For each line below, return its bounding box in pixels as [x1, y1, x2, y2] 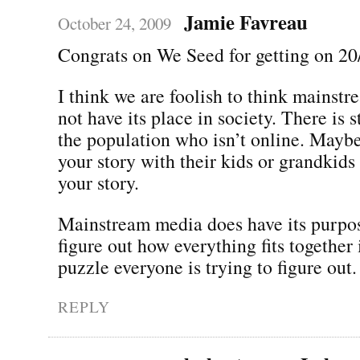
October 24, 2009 [58, 11, 171, 35]
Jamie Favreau [183, 6, 308, 36]
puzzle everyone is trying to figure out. [58, 253, 357, 280]
